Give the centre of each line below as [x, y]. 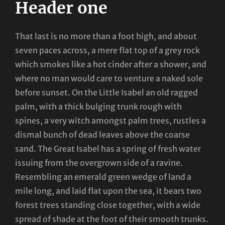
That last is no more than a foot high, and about [106, 36]
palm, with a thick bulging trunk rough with [98, 106]
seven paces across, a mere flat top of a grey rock [107, 50]
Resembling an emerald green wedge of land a [103, 177]
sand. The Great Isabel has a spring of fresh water [108, 148]
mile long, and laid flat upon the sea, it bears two [108, 191]
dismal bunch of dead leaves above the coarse [102, 134]
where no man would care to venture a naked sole [109, 78]
